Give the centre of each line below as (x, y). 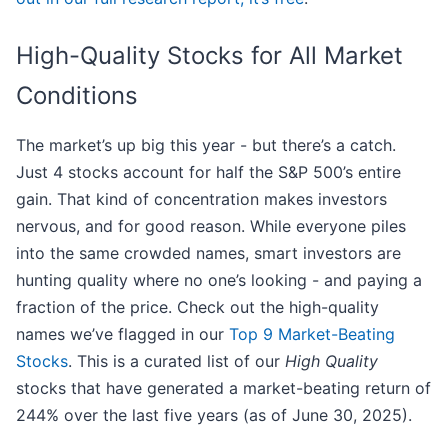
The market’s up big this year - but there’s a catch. (206, 145)
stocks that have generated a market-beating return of (223, 388)
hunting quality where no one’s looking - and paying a (219, 280)
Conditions (77, 96)
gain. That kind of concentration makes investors (201, 199)
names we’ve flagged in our (122, 334)
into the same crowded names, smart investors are (208, 253)
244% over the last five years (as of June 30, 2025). (214, 415)
